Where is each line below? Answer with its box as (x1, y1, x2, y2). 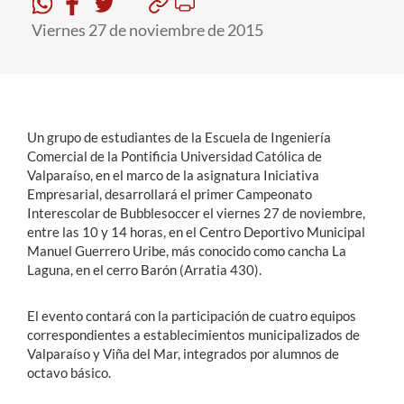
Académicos (14, 74, 96, 94)
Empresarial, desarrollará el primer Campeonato (27, 186, 312, 202)
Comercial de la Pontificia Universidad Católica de (27, 148, 322, 164)
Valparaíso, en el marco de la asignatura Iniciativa (27, 167, 319, 183)
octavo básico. (27, 364, 111, 381)
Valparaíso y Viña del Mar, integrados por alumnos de (27, 345, 339, 362)
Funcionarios (14, 107, 104, 127)
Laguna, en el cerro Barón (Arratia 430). (27, 262, 262, 278)
